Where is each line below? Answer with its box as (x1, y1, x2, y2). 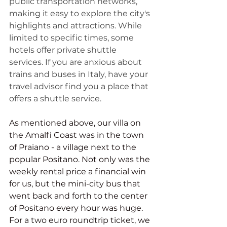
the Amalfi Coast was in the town (9, 130, 146, 140)
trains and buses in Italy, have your (9, 69, 150, 79)
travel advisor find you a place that (9, 81, 150, 91)
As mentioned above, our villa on (9, 118, 143, 128)
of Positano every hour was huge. (9, 203, 145, 213)
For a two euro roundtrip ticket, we (9, 215, 152, 225)
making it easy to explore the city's (9, 8, 152, 18)
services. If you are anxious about (9, 57, 144, 67)
